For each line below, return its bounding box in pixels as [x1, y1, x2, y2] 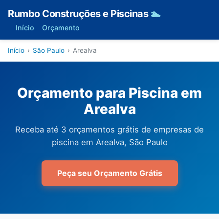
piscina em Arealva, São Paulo [51, 137, 168, 147]
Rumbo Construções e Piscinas [8, 8, 151, 20]
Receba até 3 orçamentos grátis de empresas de [15, 125, 204, 134]
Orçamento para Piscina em [17, 85, 202, 101]
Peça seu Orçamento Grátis [57, 168, 162, 178]
